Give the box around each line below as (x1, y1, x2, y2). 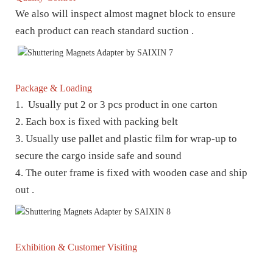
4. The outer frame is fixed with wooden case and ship (15, 166, 247, 179)
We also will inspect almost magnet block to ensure (15, 7, 236, 19)
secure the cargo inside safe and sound (15, 149, 184, 161)
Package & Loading (15, 82, 92, 93)
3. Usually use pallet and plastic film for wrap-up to (15, 132, 237, 144)
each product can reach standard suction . (15, 24, 196, 37)
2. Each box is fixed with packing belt (15, 115, 180, 127)
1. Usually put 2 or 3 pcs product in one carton (15, 98, 220, 110)
